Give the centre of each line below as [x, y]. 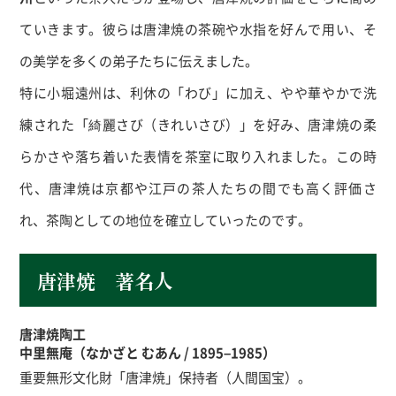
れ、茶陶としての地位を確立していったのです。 [166, 220]
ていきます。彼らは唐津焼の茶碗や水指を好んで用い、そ [198, 29]
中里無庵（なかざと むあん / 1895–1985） [148, 352]
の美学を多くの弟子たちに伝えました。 [139, 61]
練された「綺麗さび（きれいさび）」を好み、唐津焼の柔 [198, 124]
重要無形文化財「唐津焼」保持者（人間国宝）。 [166, 377]
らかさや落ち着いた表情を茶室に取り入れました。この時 [198, 156]
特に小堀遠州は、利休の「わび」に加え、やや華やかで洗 [198, 92]
